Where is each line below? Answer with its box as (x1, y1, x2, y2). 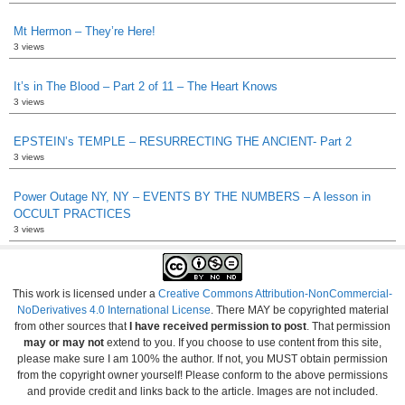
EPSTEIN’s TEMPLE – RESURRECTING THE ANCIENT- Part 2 (14, 134, 352, 148)
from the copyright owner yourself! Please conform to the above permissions (17, 368, 388, 381)
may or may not (24, 335, 104, 349)
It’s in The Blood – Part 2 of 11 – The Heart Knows (14, 79, 278, 93)
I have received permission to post (127, 319, 306, 333)
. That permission (306, 319, 391, 333)
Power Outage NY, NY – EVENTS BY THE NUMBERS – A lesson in (14, 189, 371, 203)
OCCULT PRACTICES (14, 206, 131, 221)
